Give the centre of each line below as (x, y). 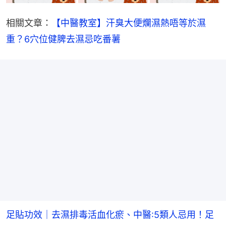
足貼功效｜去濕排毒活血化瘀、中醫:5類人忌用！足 (110, 214)
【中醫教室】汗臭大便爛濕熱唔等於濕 (129, 23)
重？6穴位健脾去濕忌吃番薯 (63, 39)
